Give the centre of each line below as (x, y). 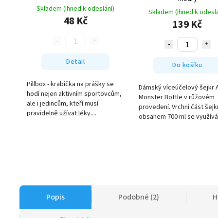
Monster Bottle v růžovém (177, 98)
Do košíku (187, 65)
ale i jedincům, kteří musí (63, 104)
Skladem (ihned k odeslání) (75, 9)
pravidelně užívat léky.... (62, 114)
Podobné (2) (139, 197)
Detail (75, 62)
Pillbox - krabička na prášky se (70, 84)
